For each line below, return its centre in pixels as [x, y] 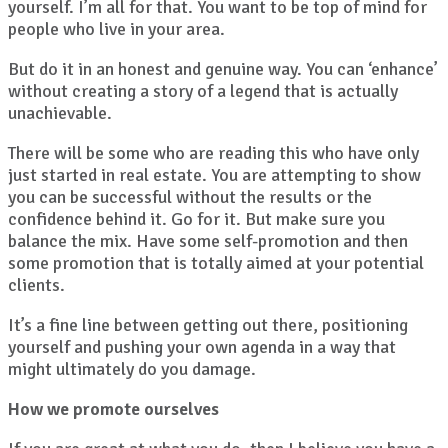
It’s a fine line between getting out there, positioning [208, 325]
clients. [36, 285]
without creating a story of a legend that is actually [203, 91]
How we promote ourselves [115, 409]
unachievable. [60, 113]
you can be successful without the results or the [190, 197]
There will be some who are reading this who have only [213, 153]
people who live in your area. [116, 29]
